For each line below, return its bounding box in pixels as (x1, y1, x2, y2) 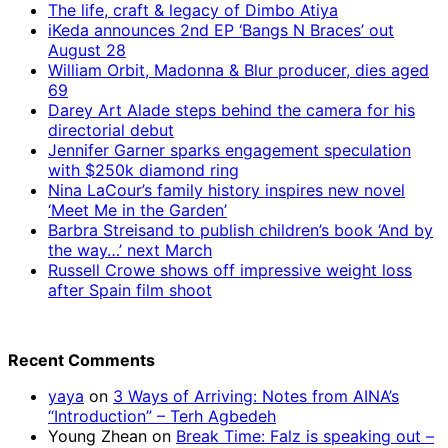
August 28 (48, 39, 126, 60)
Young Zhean (48, 425, 147, 446)
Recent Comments (8, 349, 155, 370)
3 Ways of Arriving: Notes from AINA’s (113, 385, 399, 406)
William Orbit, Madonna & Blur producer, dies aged (48, 59, 429, 80)
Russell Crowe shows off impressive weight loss (48, 259, 412, 280)
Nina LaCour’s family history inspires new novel (48, 179, 405, 200)
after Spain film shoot (48, 279, 212, 300)
